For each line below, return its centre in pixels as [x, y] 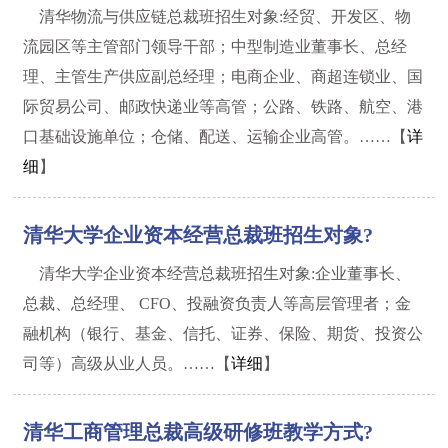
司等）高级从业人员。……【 [127, 363]
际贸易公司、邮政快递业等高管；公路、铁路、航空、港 [223, 106]
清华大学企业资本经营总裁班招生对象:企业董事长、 [225, 273]
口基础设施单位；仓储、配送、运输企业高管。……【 [215, 136]
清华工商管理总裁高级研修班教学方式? [198, 432]
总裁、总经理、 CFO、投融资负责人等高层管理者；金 [217, 303]
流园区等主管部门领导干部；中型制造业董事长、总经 [215, 46]
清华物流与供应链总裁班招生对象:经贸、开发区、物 [225, 16]
